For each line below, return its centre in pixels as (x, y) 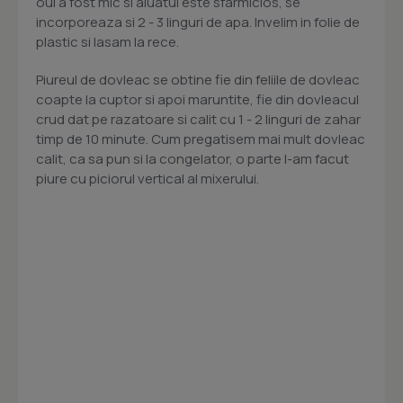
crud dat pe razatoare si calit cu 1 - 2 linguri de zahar (198, 120)
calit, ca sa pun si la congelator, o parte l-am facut (193, 159)
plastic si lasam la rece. (107, 42)
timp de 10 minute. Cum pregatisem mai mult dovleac (201, 139)
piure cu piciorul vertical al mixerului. (148, 179)
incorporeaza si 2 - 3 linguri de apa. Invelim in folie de (198, 22)
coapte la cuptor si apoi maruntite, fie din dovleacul (197, 100)
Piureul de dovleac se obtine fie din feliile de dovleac (198, 80)
